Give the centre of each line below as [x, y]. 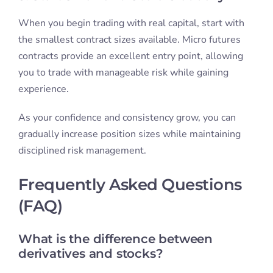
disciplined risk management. [82, 151]
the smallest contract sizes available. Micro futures [129, 40]
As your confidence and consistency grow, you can [127, 118]
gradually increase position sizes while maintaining [129, 134]
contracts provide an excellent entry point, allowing [130, 56]
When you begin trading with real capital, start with [131, 23]
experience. [43, 89]
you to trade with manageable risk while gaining [123, 73]
